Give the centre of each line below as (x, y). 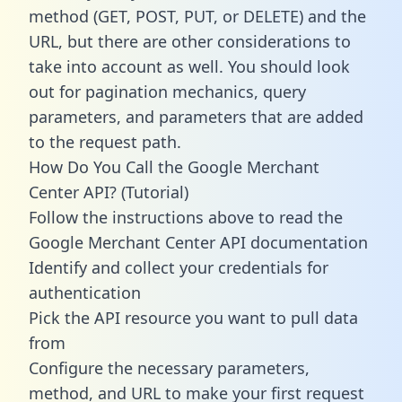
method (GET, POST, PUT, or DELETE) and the (197, 16)
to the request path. (105, 141)
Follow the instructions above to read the (186, 217)
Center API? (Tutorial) (109, 192)
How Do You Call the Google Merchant (174, 166)
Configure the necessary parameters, (169, 367)
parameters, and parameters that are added (196, 116)
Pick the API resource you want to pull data (193, 317)
